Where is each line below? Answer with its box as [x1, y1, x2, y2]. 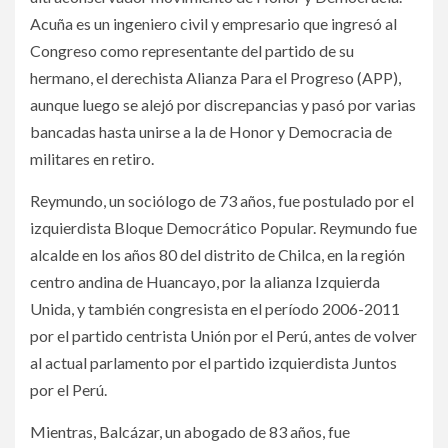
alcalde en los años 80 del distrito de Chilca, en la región [30, 244, 405, 264]
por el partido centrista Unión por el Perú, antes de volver [30, 325, 417, 345]
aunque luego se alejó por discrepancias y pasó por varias [30, 94, 416, 114]
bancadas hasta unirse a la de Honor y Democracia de [30, 121, 392, 141]
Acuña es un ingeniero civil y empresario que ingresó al [30, 13, 397, 33]
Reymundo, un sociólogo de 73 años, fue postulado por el [30, 190, 414, 210]
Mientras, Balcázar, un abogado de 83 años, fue [30, 421, 350, 441]
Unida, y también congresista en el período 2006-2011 [30, 298, 400, 318]
